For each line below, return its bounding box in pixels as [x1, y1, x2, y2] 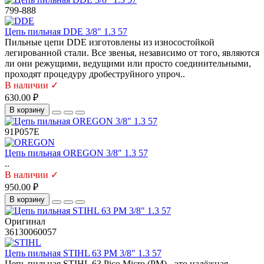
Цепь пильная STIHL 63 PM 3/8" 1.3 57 [5, 248, 161, 259]
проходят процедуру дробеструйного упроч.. [5, 69, 185, 80]
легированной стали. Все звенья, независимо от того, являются [5, 48, 259, 58]
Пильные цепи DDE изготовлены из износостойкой [5, 37, 214, 48]
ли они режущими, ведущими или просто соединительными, [5, 58, 251, 69]
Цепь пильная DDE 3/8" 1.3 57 [5, 27, 127, 37]
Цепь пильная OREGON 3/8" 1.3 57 [5, 148, 148, 159]
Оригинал [5, 216, 45, 227]
